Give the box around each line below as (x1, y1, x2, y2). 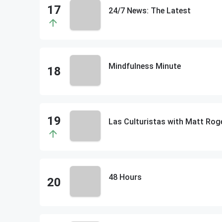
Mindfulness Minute (108, 61, 181, 71)
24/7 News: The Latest (108, 6, 191, 15)
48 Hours (108, 172, 142, 182)
